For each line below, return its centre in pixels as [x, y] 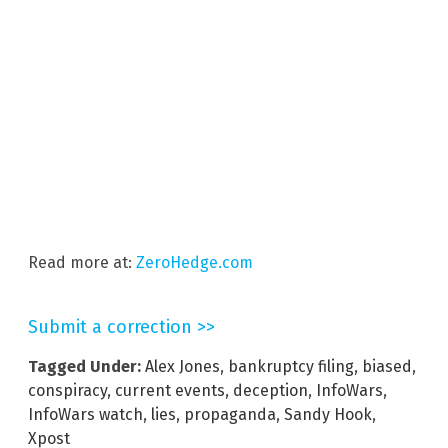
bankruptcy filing [291, 367]
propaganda [230, 415]
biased [387, 367]
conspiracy [67, 391]
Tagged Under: [84, 367]
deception [270, 391]
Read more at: [82, 263]
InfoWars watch [85, 415]
